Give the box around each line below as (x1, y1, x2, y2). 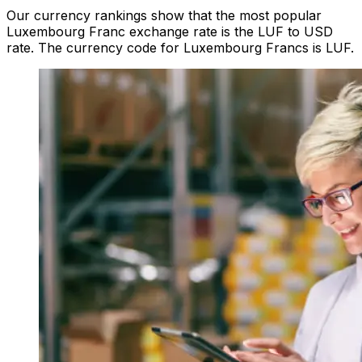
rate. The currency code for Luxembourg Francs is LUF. (6, 40, 354, 57)
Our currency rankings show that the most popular (6, 7, 322, 24)
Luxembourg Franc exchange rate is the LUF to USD (6, 23, 333, 40)
